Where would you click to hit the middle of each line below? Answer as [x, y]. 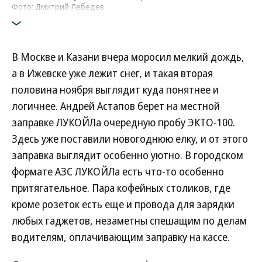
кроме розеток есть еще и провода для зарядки [123, 204]
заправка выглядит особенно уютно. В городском [127, 155]
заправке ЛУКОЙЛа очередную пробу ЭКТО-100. [123, 123]
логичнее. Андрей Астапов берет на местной [116, 106]
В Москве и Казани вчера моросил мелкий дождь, [128, 57]
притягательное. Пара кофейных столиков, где [121, 188]
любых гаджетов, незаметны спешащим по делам [129, 221]
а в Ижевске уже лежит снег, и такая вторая [112, 73]
